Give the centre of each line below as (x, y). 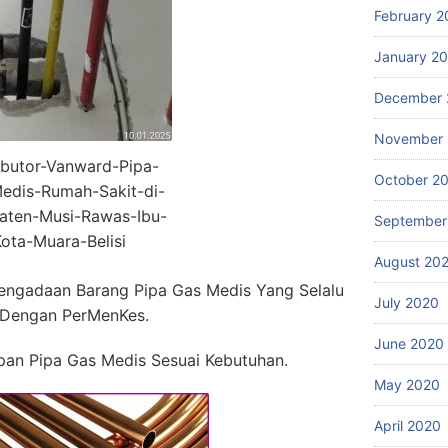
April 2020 (407, 425)
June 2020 (409, 343)
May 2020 (407, 384)
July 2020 (406, 302)
